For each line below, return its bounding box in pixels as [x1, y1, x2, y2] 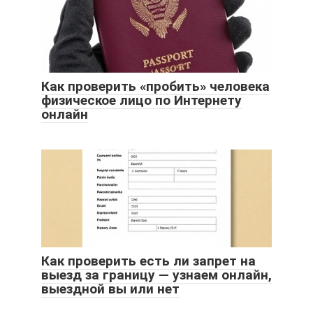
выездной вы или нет [41, 280, 180, 297]
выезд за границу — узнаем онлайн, [41, 266, 272, 283]
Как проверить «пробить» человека [41, 78, 270, 94]
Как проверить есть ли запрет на [41, 252, 256, 269]
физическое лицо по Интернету [41, 92, 242, 108]
